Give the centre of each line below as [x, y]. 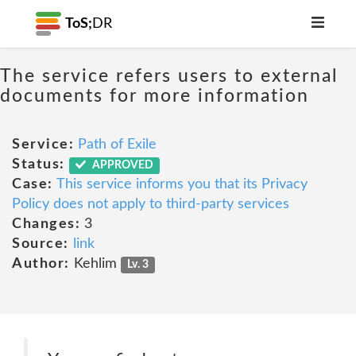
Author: [41, 264]
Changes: [46, 224]
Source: [41, 244]
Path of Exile [117, 145]
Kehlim [95, 264]
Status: [39, 164]
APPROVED [122, 165]
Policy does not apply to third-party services [151, 204]
